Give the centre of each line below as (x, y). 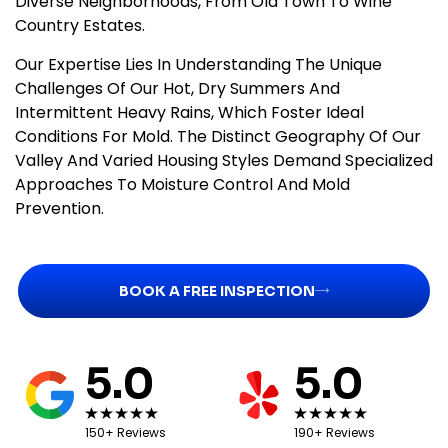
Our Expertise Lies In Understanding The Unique (198, 64)
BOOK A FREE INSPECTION (217, 290)
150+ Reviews (125, 432)
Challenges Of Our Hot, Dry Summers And (177, 88)
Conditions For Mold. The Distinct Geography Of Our (218, 136)
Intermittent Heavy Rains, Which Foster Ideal (189, 112)
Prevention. (59, 208)
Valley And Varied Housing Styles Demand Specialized (224, 160)
